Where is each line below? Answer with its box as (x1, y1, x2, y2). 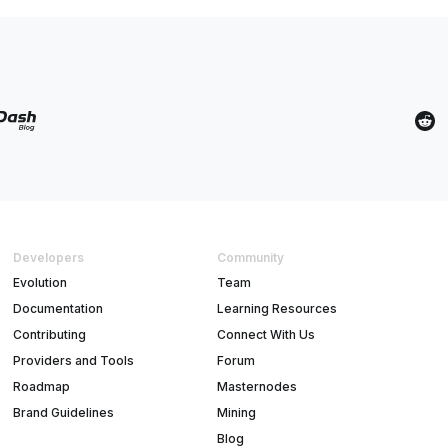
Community (216, 250, 284, 266)
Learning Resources (216, 301, 337, 317)
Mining (216, 405, 256, 421)
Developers (12, 250, 84, 266)
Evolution (12, 275, 67, 291)
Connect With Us (216, 327, 315, 343)
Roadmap (12, 379, 70, 395)
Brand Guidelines (12, 405, 114, 421)
